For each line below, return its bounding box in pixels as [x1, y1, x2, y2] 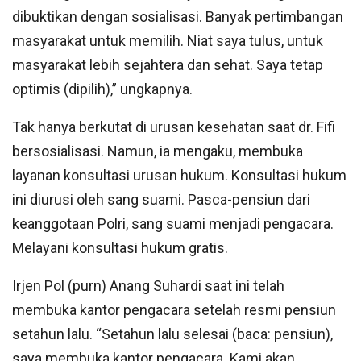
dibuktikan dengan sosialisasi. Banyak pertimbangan [12, 8, 343, 26]
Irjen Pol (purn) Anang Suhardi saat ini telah [12, 277, 284, 295]
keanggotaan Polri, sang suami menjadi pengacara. [12, 215, 334, 233]
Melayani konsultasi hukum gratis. [12, 239, 228, 257]
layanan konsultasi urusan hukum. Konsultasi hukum [12, 167, 346, 185]
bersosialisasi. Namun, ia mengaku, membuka [12, 143, 303, 160]
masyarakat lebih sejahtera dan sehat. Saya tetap [12, 56, 323, 74]
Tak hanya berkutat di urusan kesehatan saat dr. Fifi [12, 118, 335, 136]
